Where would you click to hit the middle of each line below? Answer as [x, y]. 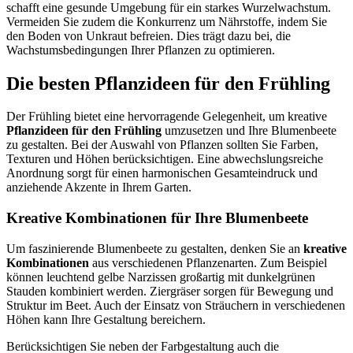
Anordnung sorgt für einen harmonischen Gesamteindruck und [162, 173]
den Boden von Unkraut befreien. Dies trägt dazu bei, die [149, 35]
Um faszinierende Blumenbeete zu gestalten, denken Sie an [155, 248]
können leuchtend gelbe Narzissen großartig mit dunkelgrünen [161, 277]
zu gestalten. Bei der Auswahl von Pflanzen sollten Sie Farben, [162, 145]
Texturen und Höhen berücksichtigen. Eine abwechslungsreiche [165, 159]
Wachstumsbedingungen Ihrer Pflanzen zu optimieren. [141, 50]
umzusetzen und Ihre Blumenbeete [249, 131]
